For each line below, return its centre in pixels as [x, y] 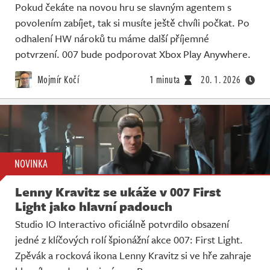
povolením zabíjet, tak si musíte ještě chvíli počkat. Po [132, 23]
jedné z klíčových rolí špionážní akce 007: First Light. [129, 239]
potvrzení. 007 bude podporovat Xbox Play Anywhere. [133, 54]
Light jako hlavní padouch [94, 206]
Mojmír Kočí [57, 80]
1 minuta [165, 80]
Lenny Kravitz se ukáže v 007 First [118, 191]
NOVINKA [31, 163]
